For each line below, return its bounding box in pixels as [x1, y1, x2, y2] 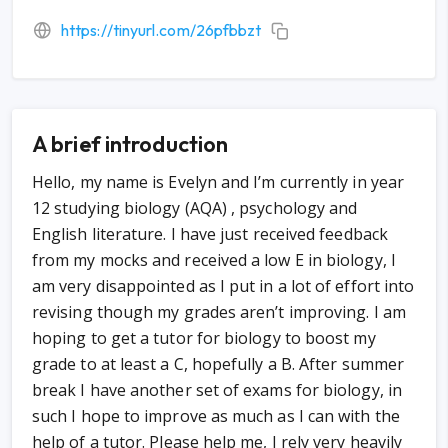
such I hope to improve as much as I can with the [32, 405, 400, 427]
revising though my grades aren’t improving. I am [32, 301, 406, 323]
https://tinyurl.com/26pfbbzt [61, 20, 262, 40]
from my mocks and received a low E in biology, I [32, 249, 396, 271]
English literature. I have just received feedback [32, 223, 388, 245]
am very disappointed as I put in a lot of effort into [32, 275, 415, 297]
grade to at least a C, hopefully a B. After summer [32, 353, 404, 375]
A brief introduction [32, 130, 229, 158]
